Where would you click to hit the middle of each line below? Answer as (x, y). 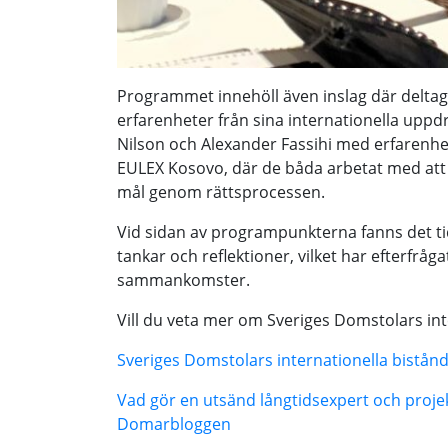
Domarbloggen (174, 424)
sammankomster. (183, 280)
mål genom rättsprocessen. (221, 192)
